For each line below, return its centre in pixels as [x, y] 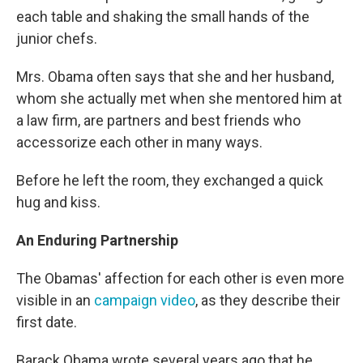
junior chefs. [57, 39]
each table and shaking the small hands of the [163, 17]
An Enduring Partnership [97, 241]
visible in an [55, 301]
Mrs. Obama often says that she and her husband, [175, 77]
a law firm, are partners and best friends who [158, 121]
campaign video [145, 301]
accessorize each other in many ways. [139, 143]
